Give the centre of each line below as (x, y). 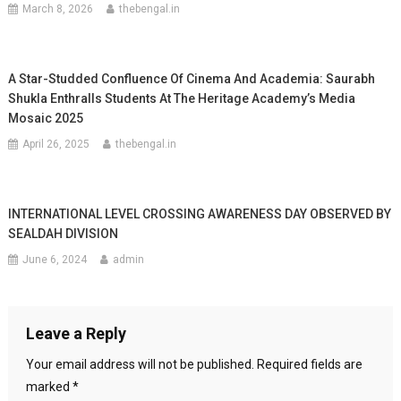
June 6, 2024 (55, 260)
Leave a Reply (76, 333)
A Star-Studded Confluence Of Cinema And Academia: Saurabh (192, 79)
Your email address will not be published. (140, 364)
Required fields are (309, 364)
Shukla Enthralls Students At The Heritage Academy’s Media (182, 98)
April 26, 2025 (56, 144)
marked (49, 387)
